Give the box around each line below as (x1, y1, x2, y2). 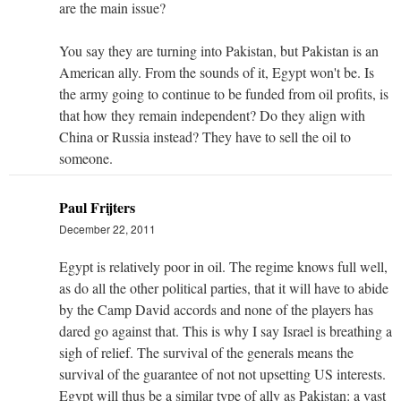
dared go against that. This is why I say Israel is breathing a (59, 320, 392, 340)
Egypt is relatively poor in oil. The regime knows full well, (59, 256, 388, 276)
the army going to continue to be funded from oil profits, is (59, 83, 388, 103)
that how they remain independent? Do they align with (59, 105, 365, 124)
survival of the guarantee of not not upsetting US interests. (59, 363, 386, 383)
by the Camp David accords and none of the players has (59, 299, 373, 319)
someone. (59, 148, 113, 167)
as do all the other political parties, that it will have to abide (59, 277, 388, 297)
